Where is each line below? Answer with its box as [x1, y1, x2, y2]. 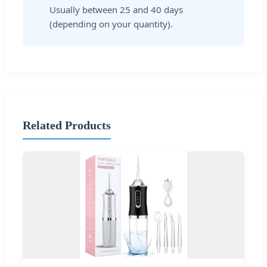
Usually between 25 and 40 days [49, 4, 183, 16]
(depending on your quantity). [49, 18, 173, 30]
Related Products [23, 118, 111, 132]
